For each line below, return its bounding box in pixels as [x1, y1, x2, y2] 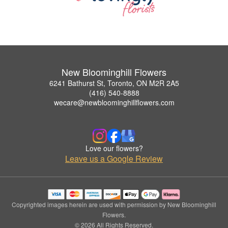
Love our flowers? [85, 143, 143, 154]
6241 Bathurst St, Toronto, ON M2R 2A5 [49, 78, 179, 89]
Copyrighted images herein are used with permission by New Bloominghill [12, 200, 216, 209]
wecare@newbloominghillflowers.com [53, 97, 175, 108]
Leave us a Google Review [65, 153, 163, 165]
